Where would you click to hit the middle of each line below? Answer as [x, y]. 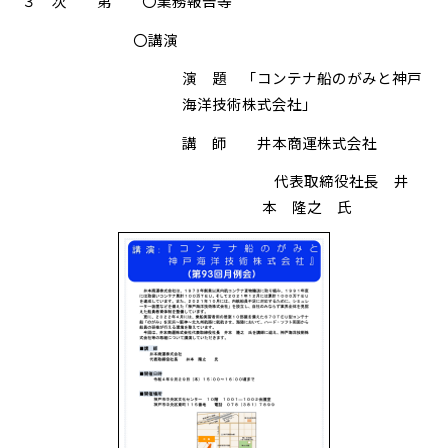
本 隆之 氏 [307, 206]
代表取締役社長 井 [336, 180]
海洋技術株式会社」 [250, 104]
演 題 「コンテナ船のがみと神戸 [302, 78]
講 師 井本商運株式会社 [280, 142]
